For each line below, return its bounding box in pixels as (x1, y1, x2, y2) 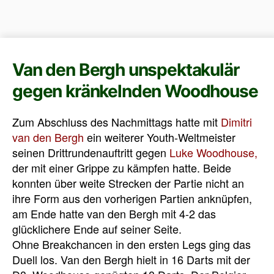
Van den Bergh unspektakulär (12, 59, 239, 80)
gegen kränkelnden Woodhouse (12, 80, 258, 102)
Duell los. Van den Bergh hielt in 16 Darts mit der (12, 251, 250, 267)
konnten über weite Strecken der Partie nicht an (12, 174, 244, 191)
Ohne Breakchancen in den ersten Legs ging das (12, 235, 251, 252)
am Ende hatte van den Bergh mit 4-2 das (12, 205, 216, 221)
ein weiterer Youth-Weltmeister (84, 128, 235, 145)
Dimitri (221, 113, 252, 130)
